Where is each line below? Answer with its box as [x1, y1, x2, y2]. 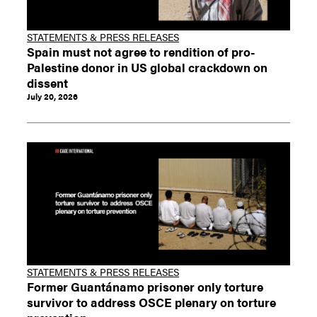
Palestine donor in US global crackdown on [27, 57, 268, 76]
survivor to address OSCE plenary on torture [27, 292, 277, 311]
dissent [27, 73, 69, 91]
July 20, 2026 [27, 89, 79, 103]
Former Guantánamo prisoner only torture [27, 277, 264, 295]
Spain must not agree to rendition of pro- [27, 42, 256, 60]
